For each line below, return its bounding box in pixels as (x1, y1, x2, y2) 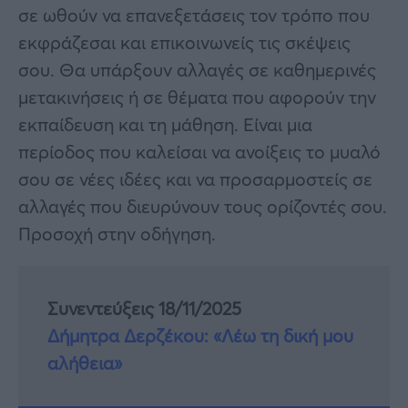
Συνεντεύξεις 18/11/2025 (47, 295, 241, 321)
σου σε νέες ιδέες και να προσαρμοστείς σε (18, 166, 372, 191)
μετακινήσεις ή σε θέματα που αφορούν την (18, 84, 376, 109)
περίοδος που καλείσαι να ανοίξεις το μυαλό (18, 138, 381, 164)
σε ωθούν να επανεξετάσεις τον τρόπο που (18, 2, 370, 27)
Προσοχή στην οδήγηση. (18, 220, 216, 246)
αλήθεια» (47, 350, 122, 375)
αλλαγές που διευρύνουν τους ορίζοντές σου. (18, 193, 387, 219)
